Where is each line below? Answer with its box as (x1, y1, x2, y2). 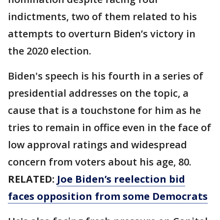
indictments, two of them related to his (8, 10, 197, 23)
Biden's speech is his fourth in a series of (8, 69, 203, 82)
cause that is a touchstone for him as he (8, 104, 201, 117)
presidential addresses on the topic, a (8, 86, 189, 100)
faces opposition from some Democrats (8, 190, 208, 203)
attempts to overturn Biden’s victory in (8, 27, 195, 40)
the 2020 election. (8, 44, 91, 57)
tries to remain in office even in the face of (8, 121, 211, 134)
